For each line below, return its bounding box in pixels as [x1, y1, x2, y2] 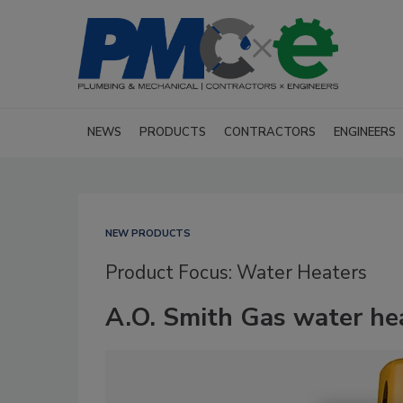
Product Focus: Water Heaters [105, 260, 367, 285]
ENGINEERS [334, 124, 396, 140]
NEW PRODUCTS [105, 227, 191, 240]
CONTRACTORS [224, 124, 316, 140]
